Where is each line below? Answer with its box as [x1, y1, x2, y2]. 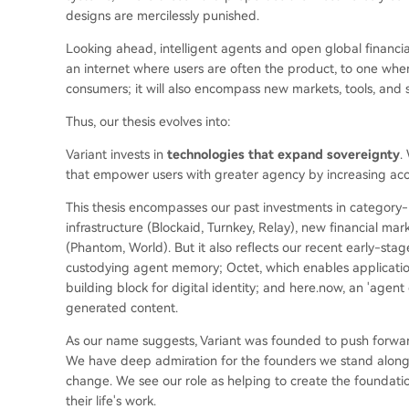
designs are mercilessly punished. [66, 8, 259, 23]
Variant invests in [66, 147, 167, 162]
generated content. [66, 300, 178, 315]
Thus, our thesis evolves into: [66, 114, 231, 129]
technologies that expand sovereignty [167, 147, 400, 162]
